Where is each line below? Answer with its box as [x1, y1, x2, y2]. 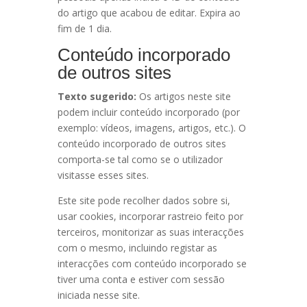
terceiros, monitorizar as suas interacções [58, 225, 244, 238]
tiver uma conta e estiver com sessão [58, 273, 225, 286]
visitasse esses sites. [58, 169, 149, 182]
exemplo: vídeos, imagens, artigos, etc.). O [58, 121, 246, 134]
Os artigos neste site [139, 90, 231, 103]
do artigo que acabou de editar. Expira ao [58, 6, 241, 19]
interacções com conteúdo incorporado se [58, 257, 247, 270]
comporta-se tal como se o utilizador [58, 153, 223, 166]
